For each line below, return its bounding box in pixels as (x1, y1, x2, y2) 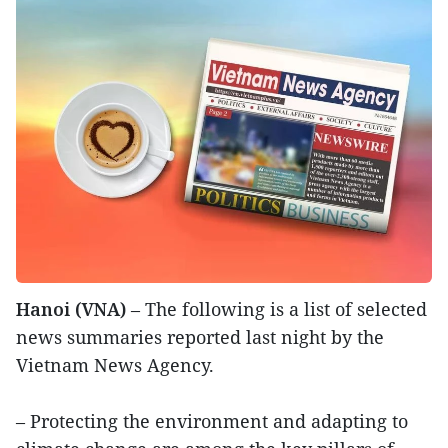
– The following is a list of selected (131, 296, 427, 321)
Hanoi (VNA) (16, 296, 131, 321)
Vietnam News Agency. (16, 352, 214, 377)
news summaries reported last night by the (16, 324, 384, 349)
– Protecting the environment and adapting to (16, 408, 408, 433)
